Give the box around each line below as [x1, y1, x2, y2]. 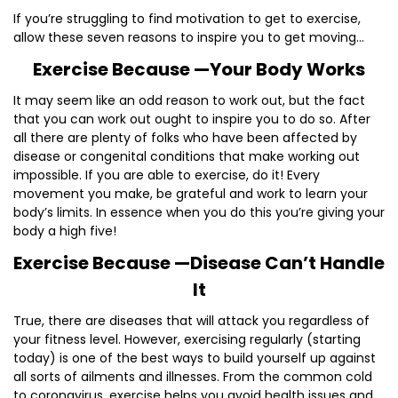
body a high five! [13, 222, 116, 240]
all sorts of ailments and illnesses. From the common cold [13, 368, 372, 386]
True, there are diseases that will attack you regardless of [13, 312, 370, 330]
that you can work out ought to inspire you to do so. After [13, 110, 370, 128]
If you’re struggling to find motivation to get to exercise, [13, 10, 361, 28]
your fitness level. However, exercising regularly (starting [13, 330, 361, 348]
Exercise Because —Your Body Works [33, 57, 365, 82]
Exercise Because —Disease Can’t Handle [13, 251, 385, 275]
